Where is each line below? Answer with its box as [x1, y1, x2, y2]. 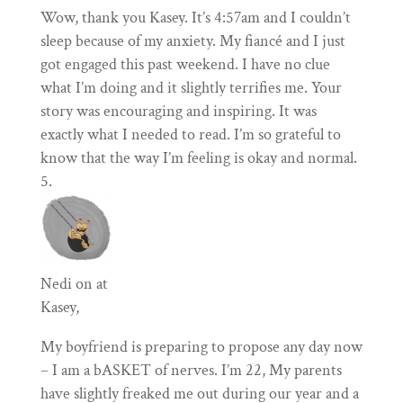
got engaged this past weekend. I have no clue [40, 54, 330, 76]
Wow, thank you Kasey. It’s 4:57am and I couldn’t [40, 7, 351, 29]
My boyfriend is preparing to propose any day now [40, 336, 363, 358]
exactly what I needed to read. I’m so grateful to [40, 124, 341, 146]
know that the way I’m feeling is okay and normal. [40, 148, 357, 169]
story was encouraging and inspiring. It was [40, 101, 317, 122]
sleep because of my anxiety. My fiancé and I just [40, 31, 345, 52]
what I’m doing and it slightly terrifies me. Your [40, 77, 342, 99]
